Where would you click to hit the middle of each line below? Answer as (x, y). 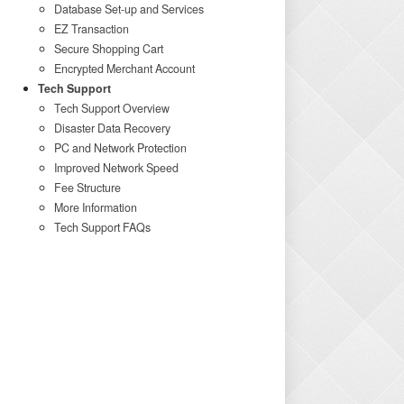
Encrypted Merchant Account (124, 69)
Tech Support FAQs (102, 228)
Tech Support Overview (111, 109)
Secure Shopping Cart (108, 49)
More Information (95, 208)
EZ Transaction (91, 29)
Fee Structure (87, 188)
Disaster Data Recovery (112, 129)
